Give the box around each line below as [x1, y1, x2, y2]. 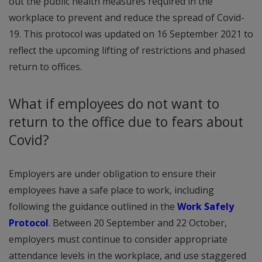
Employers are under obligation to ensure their [9, 167, 216, 180]
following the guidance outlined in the [9, 199, 177, 213]
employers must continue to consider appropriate [9, 232, 227, 246]
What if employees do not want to [9, 94, 219, 113]
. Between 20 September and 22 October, [49, 216, 227, 229]
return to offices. [9, 60, 82, 73]
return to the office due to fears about [9, 112, 243, 131]
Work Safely [177, 199, 234, 213]
